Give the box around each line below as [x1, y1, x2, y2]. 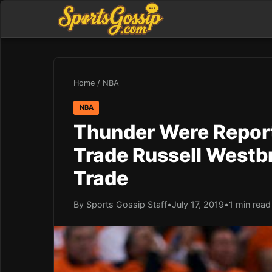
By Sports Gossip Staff [73, 199, 167, 209]
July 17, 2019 [172, 199, 224, 209]
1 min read [229, 199, 271, 209]
